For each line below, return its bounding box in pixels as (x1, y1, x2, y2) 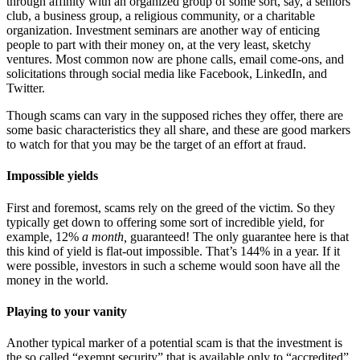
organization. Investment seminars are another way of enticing (6, 23, 320, 38)
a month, (82, 229, 127, 243)
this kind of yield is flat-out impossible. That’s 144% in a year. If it (6, 243, 340, 258)
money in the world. (6, 272, 108, 287)
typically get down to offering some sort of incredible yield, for (6, 215, 324, 229)
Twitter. (6, 81, 45, 96)
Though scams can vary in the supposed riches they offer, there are (6, 108, 343, 123)
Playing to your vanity (6, 305, 127, 318)
